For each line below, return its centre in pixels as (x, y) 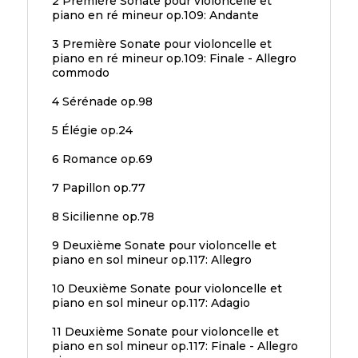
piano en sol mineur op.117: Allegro (151, 260)
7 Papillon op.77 (98, 188)
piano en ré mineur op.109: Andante (155, 16)
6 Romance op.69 (102, 159)
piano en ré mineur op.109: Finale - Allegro (174, 59)
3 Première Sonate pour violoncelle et (161, 44)
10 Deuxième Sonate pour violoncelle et (167, 289)
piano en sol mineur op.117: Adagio (151, 303)
